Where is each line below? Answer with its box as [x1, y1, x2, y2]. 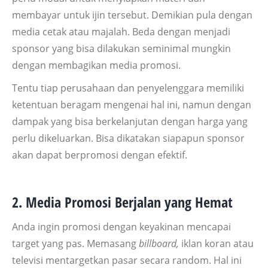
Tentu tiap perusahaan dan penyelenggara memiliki [12, 81, 244, 95]
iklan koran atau [179, 236, 254, 250]
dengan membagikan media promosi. [12, 58, 181, 72]
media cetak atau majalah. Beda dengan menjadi [12, 25, 230, 38]
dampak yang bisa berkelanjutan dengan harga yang [12, 114, 248, 128]
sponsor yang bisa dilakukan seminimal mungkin [12, 41, 231, 55]
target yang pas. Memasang [12, 236, 139, 250]
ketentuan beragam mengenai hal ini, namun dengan [12, 98, 251, 111]
